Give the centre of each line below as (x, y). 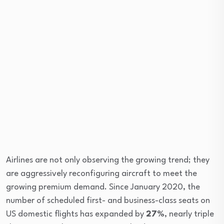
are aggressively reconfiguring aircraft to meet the (101, 173)
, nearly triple (189, 214)
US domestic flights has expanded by (76, 214)
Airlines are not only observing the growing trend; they (108, 160)
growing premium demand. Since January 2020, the (103, 187)
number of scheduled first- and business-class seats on (108, 200)
